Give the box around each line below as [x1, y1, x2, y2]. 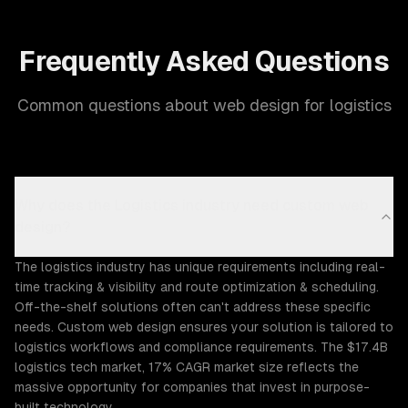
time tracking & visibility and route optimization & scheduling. [15, 280, 379, 294]
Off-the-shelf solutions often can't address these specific [15, 300, 371, 314]
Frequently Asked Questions [19, 46, 389, 77]
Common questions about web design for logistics [16, 96, 392, 115]
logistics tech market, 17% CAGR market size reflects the [15, 360, 359, 374]
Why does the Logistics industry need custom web [15, 197, 368, 214]
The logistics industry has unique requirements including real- [15, 260, 385, 274]
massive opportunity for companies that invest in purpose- [15, 380, 370, 394]
